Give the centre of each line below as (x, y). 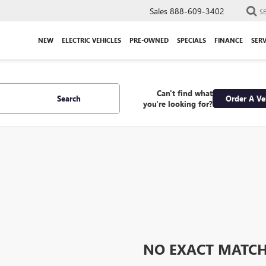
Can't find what (184, 93)
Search (69, 98)
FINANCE (229, 40)
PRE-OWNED (149, 40)
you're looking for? (178, 104)
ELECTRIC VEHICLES (91, 40)
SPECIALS (191, 40)
